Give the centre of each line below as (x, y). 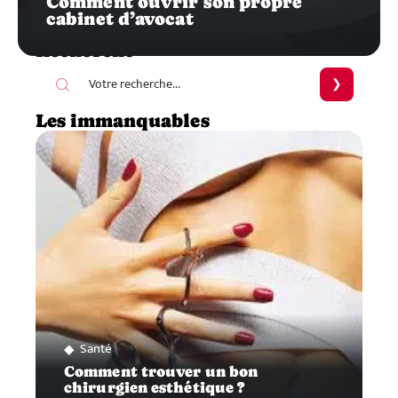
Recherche (85, 51)
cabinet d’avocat (120, 19)
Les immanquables (123, 121)
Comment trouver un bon (161, 372)
